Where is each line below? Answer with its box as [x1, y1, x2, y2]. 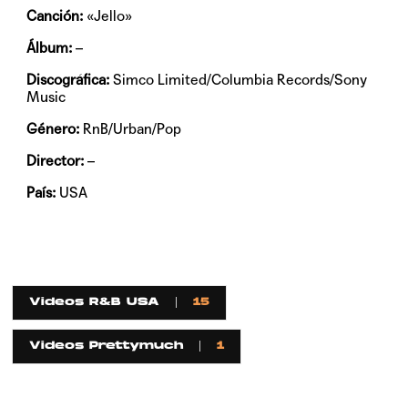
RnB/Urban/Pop [79, 120, 182, 138]
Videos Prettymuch [29, 341, 184, 352]
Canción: [26, 7, 84, 25]
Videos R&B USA [29, 297, 160, 309]
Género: [26, 120, 80, 138]
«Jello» [83, 7, 133, 25]
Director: [26, 152, 85, 170]
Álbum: [26, 39, 73, 57]
